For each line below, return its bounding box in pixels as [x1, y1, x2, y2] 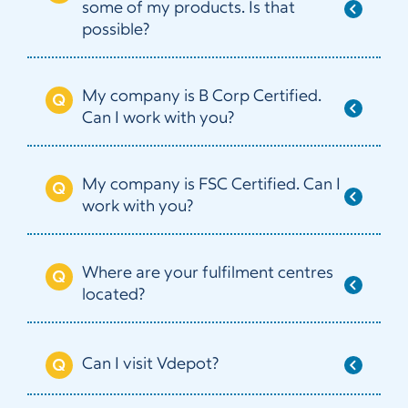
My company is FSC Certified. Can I [82, 177, 341, 194]
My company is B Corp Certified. [82, 88, 321, 106]
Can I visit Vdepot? [82, 356, 219, 373]
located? [82, 287, 145, 304]
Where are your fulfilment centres [82, 265, 333, 282]
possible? [82, 22, 149, 39]
